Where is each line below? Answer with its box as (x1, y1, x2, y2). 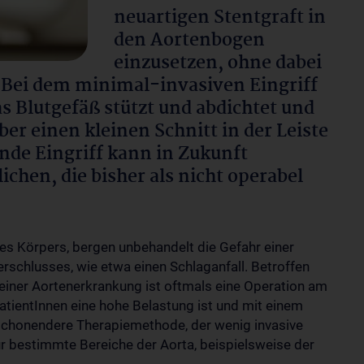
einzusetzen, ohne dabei (114, 49, 322, 78)
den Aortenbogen (114, 26, 265, 55)
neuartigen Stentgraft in (114, 3, 326, 32)
